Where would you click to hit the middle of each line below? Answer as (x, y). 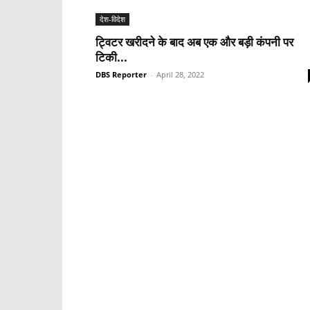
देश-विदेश (112, 19)
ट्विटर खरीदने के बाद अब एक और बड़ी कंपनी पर (194, 42)
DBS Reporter (121, 74)
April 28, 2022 (180, 74)
